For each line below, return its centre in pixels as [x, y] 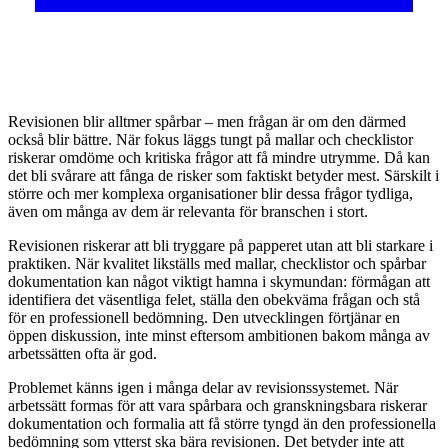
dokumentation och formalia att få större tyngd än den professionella [222, 424]
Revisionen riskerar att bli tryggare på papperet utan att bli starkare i [220, 246]
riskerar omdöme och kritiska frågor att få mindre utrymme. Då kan [219, 158]
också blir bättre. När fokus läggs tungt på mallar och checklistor [210, 140]
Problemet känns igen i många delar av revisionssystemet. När [203, 388]
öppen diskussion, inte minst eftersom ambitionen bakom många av [219, 336]
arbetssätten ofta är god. [82, 354]
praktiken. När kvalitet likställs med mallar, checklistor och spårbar [217, 264]
